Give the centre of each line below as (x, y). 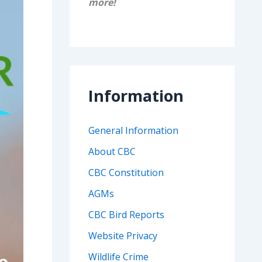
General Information (133, 131)
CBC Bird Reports (126, 215)
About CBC (112, 152)
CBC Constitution (126, 173)
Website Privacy (123, 236)
